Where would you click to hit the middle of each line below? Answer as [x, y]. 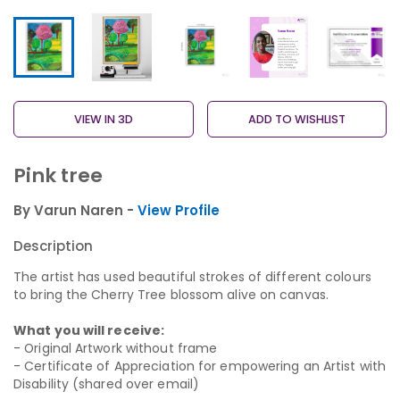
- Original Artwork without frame [116, 349]
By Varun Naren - [75, 211]
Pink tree [58, 176]
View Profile [179, 211]
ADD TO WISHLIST [296, 120]
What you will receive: [89, 331]
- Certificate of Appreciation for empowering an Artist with [200, 367]
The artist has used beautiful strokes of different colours [192, 277]
